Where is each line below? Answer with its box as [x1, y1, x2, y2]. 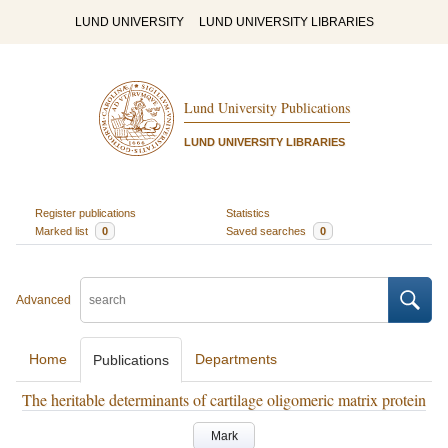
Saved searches [226, 224, 309, 237]
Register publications [34, 206, 136, 219]
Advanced [16, 293, 71, 307]
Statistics [226, 206, 270, 219]
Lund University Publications [183, 98, 350, 118]
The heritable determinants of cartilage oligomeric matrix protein [22, 389, 426, 410]
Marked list [34, 224, 91, 237]
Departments [195, 351, 277, 367]
